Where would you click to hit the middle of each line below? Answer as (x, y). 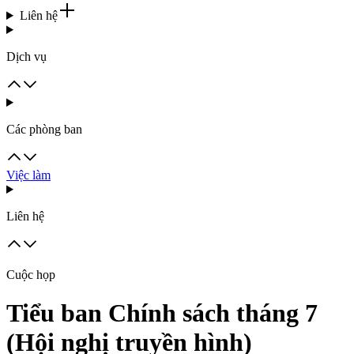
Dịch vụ (26, 56)
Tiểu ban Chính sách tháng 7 (162, 313)
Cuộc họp (31, 275)
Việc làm (28, 175)
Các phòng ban (44, 129)
